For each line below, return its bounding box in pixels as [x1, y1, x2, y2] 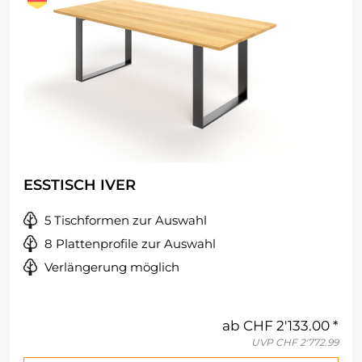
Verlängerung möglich [44, 259, 179, 275]
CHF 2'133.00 [243, 318, 330, 334]
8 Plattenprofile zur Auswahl [44, 236, 216, 251]
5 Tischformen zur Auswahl [44, 213, 207, 228]
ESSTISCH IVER [23, 176, 136, 194]
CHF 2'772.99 [276, 336, 339, 348]
